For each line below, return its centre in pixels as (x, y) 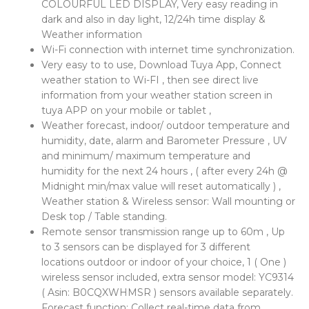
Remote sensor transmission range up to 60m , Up (163, 232)
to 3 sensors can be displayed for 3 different (146, 247)
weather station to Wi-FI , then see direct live (150, 80)
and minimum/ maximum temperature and (146, 156)
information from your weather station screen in (157, 95)
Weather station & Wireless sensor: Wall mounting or (168, 201)
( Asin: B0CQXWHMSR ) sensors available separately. (167, 292)
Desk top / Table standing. (104, 217)
